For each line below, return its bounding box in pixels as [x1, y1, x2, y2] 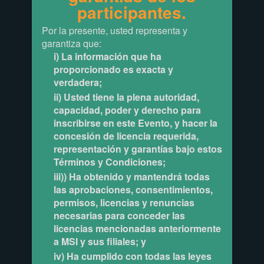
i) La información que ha [53, 49, 161, 64]
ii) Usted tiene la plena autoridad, [53, 90, 199, 104]
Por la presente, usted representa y [41, 24, 187, 38]
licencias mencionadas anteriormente [53, 222, 221, 236]
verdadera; [53, 75, 102, 90]
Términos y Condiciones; [53, 155, 166, 169]
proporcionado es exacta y [53, 62, 173, 77]
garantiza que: [41, 37, 101, 51]
